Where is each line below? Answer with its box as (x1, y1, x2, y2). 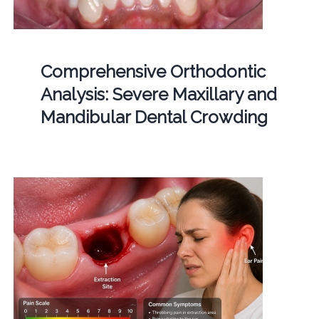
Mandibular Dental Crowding (40, 106, 268, 127)
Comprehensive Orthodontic (40, 61, 266, 82)
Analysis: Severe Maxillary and (40, 83, 277, 105)
